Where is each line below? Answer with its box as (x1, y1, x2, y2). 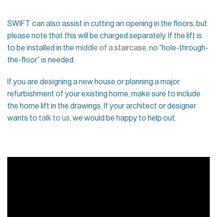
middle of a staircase (76, 44, 146, 52)
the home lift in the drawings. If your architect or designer (7, 102, 196, 110)
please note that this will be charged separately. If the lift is (7, 31, 202, 40)
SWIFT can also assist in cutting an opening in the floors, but (7, 19, 207, 28)
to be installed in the (7, 44, 76, 52)
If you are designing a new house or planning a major (7, 78, 180, 86)
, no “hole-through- (146, 44, 208, 52)
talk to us (39, 114, 70, 123)
